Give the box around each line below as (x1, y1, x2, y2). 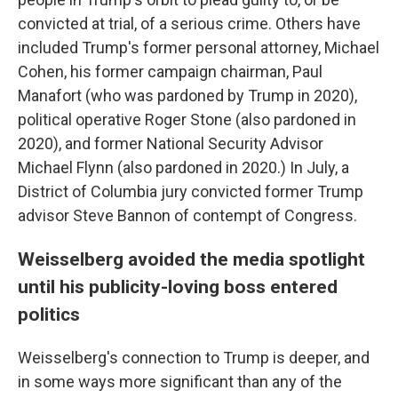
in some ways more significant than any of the (18, 372, 342, 392)
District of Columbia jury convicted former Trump (18, 182, 363, 202)
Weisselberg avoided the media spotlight (18, 248, 365, 271)
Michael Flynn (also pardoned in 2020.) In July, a (18, 158, 349, 178)
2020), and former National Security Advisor (18, 134, 323, 154)
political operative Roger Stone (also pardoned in (18, 110, 356, 130)
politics (18, 303, 80, 326)
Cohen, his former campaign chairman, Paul (18, 62, 322, 82)
